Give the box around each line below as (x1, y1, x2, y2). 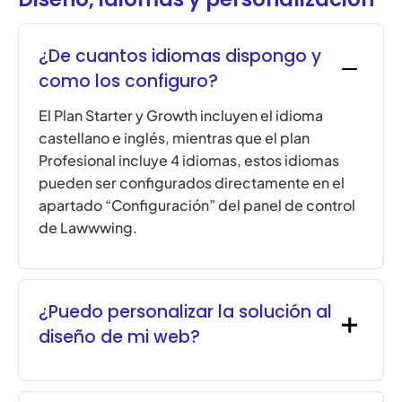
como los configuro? (39, 69, 219, 94)
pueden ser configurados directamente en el (39, 173, 345, 193)
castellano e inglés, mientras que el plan (39, 128, 310, 148)
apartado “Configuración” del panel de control (39, 196, 356, 215)
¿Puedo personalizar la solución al (39, 300, 333, 325)
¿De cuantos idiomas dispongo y (39, 44, 322, 69)
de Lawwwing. (39, 218, 138, 238)
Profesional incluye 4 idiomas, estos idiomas (39, 151, 340, 170)
